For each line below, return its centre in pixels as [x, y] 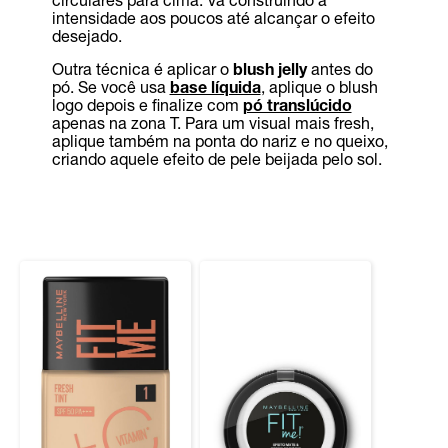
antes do [339, 68]
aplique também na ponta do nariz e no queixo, [219, 140]
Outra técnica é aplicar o [142, 68]
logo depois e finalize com [147, 104]
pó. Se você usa [110, 86]
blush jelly [269, 68]
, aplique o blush [319, 86]
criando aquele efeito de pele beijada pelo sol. [216, 158]
